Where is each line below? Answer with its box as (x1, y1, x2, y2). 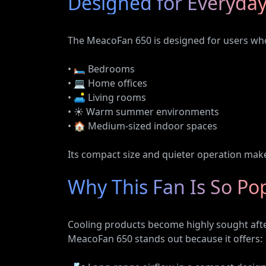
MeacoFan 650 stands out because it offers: (68, 232, 262, 245)
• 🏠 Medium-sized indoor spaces (68, 119, 217, 132)
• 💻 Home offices (68, 77, 147, 90)
